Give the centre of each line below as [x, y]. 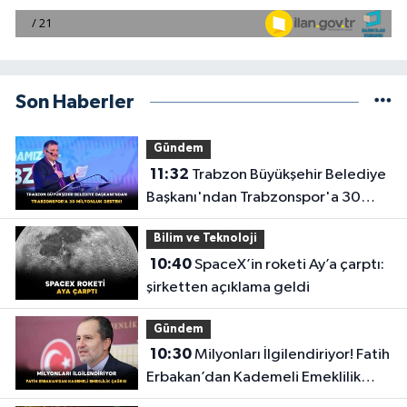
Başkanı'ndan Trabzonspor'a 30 [253, 198]
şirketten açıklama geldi [228, 288]
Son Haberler [75, 102]
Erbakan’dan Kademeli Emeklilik [253, 378]
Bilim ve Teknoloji [205, 239]
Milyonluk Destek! [205, 221]
